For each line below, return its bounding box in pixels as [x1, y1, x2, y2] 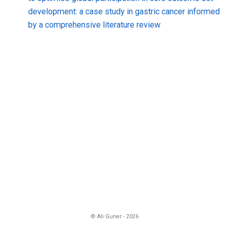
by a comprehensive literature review [28, 19, 161, 30]
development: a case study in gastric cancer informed [28, 6, 220, 16]
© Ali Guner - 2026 [90, 213, 139, 220]
